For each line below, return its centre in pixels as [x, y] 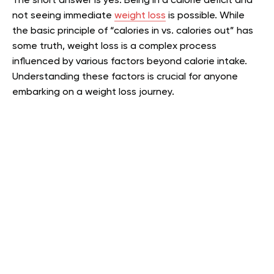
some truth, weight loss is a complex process [114, 46]
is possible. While [205, 16]
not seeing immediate [63, 16]
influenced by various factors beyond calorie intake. [130, 62]
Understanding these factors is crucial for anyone [125, 77]
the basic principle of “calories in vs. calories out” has [133, 31]
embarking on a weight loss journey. [93, 92]
